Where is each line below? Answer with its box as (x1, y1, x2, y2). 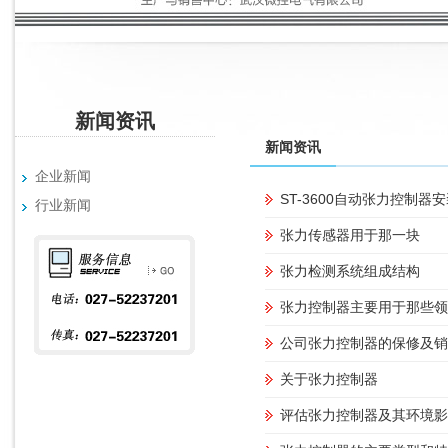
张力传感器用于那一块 (280, 227, 420, 243)
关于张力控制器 (280, 371, 378, 387)
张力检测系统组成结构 (280, 263, 420, 279)
